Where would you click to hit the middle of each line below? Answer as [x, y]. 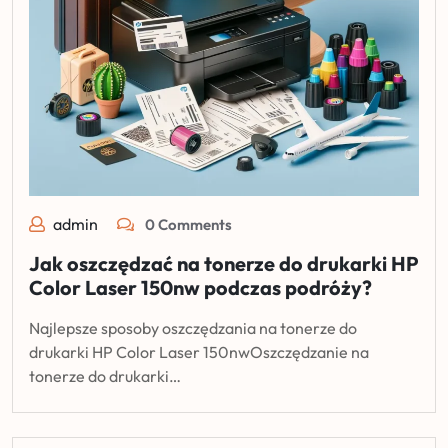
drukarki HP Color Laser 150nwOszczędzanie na [199, 351]
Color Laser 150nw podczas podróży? [200, 287]
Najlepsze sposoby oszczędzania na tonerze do [193, 327]
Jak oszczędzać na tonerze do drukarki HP [224, 263]
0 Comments [187, 224]
